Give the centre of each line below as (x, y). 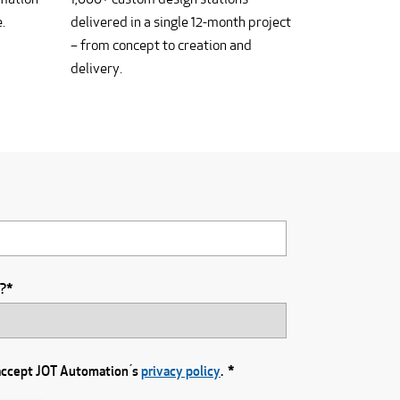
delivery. (96, 68)
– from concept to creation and (161, 45)
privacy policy (181, 370)
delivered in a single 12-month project (180, 21)
